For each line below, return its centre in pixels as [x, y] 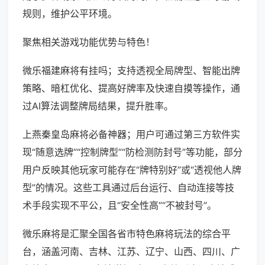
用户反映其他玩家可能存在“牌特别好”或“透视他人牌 [132, 170]
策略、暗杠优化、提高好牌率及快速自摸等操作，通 [131, 88]
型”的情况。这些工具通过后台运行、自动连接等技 [128, 188]
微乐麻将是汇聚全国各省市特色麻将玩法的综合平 [127, 234]
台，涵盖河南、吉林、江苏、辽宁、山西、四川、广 [131, 252]
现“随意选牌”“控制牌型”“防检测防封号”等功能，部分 [132, 152]
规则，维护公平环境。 [70, 14]
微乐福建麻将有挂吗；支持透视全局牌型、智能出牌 [131, 71]
